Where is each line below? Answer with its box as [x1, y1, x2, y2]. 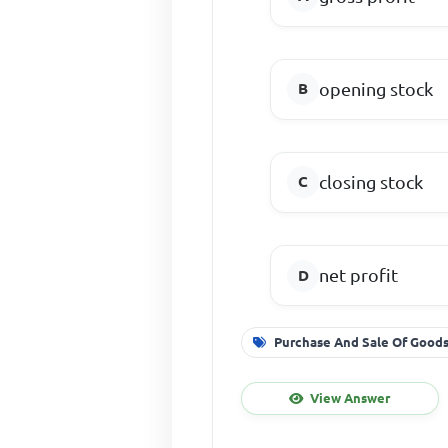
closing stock [319, 171, 424, 192]
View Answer [310, 390, 391, 405]
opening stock [319, 78, 434, 99]
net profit [319, 265, 399, 286]
